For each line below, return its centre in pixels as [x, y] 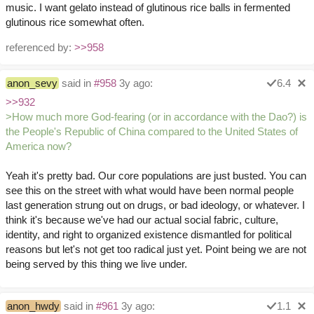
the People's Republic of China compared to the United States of [152, 132]
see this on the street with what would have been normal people [150, 191]
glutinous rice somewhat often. [75, 22]
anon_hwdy [33, 306]
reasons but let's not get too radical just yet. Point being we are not [156, 250]
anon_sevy [32, 83]
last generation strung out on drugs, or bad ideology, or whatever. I [155, 205]
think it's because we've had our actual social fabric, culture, [142, 220]
